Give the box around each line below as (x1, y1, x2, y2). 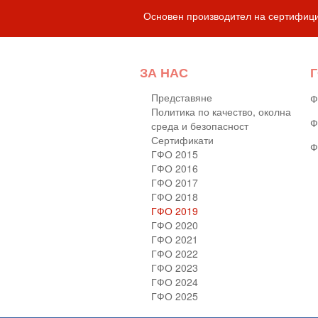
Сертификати (151, 133, 214, 148)
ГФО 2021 (151, 232, 198, 247)
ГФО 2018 (151, 190, 198, 204)
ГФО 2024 (151, 275, 198, 290)
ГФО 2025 (151, 289, 198, 304)
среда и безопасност (151, 119, 248, 133)
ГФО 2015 (151, 147, 198, 162)
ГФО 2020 (151, 218, 198, 233)
